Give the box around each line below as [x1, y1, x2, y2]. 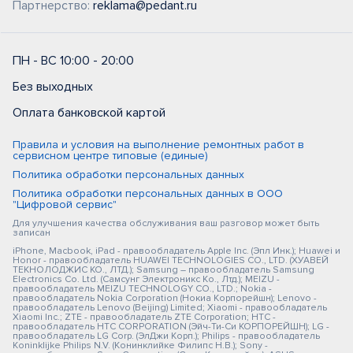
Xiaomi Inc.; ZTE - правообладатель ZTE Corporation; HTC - [13, 311, 276, 323]
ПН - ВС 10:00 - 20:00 [13, 53, 134, 69]
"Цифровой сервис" [13, 198, 117, 211]
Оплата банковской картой [13, 105, 165, 121]
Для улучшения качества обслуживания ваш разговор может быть [13, 217, 319, 229]
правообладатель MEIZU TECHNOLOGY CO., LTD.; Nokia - [13, 283, 272, 295]
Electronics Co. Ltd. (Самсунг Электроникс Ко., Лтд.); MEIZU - [13, 273, 280, 285]
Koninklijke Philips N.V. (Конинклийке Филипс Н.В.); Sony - [13, 340, 268, 351]
